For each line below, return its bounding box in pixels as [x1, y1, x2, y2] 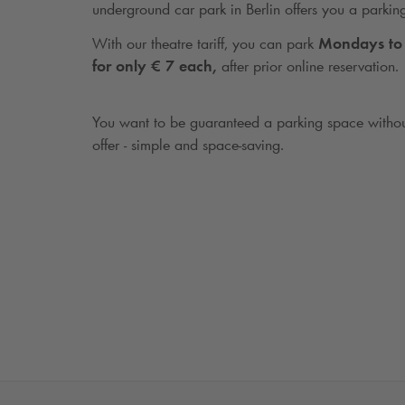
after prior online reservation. [217, 55, 399, 76]
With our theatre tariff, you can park [92, 33, 314, 53]
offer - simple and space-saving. [92, 135, 284, 155]
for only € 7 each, [92, 55, 217, 76]
